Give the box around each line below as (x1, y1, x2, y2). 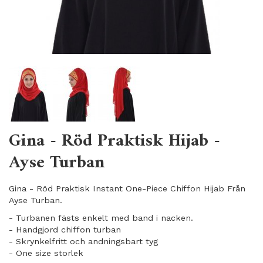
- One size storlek (9, 248, 83, 258)
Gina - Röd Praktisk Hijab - (9, 126, 220, 157)
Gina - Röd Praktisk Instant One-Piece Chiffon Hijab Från (9, 184, 245, 193)
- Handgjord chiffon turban (9, 225, 121, 234)
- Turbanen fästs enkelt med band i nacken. (9, 213, 193, 222)
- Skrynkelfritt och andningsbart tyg (9, 237, 158, 246)
